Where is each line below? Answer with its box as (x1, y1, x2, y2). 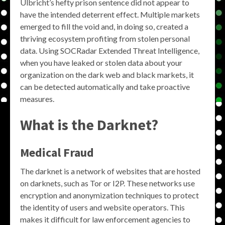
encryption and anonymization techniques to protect (20, 190, 199, 200)
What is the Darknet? (20, 115, 158, 134)
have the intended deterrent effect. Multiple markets (20, 10, 200, 19)
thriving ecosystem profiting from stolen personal (20, 34, 190, 43)
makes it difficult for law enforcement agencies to (20, 214, 190, 224)
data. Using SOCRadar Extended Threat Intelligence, (20, 46, 199, 55)
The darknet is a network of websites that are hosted (20, 166, 200, 176)
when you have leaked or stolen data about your (20, 58, 182, 67)
